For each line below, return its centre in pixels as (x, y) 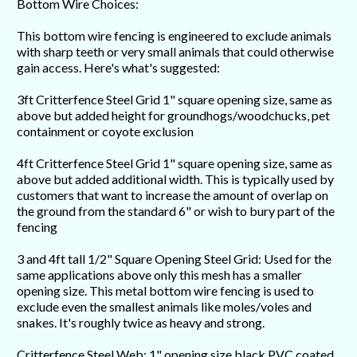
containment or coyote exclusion (105, 131)
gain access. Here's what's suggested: (118, 68)
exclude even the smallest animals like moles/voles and (164, 307)
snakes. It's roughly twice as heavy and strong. (141, 323)
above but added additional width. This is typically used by (175, 179)
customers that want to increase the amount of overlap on (173, 195)
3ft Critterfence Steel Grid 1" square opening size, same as (175, 100)
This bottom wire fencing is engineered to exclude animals (174, 36)
